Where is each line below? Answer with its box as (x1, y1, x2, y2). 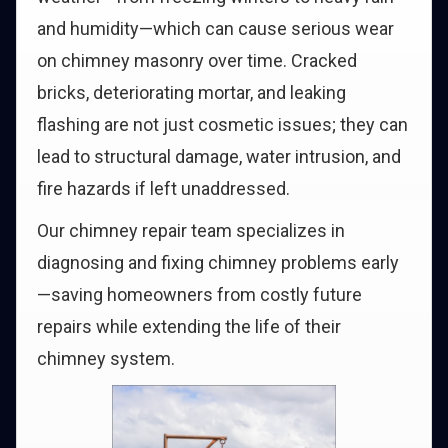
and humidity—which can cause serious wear (37, 18, 394, 39)
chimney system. (37, 348, 175, 369)
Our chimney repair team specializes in (37, 220, 345, 241)
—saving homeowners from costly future (37, 284, 362, 305)
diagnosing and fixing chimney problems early (37, 252, 399, 273)
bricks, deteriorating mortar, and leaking (37, 82, 346, 103)
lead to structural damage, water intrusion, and (37, 146, 401, 167)
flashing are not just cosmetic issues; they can (37, 114, 408, 135)
